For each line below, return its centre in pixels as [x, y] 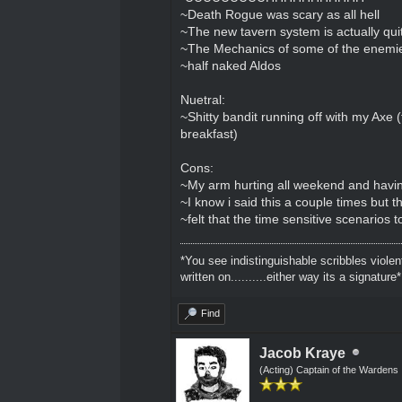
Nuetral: [202, 99]
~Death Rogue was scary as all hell [280, 14]
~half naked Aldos [230, 65]
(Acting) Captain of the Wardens [328, 369]
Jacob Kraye [302, 353]
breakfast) [209, 133]
